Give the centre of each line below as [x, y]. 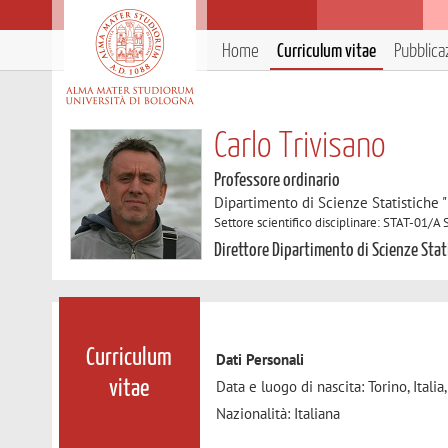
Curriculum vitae [326, 51]
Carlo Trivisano [300, 147]
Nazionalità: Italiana [278, 414]
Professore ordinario [277, 180]
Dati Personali [260, 360]
